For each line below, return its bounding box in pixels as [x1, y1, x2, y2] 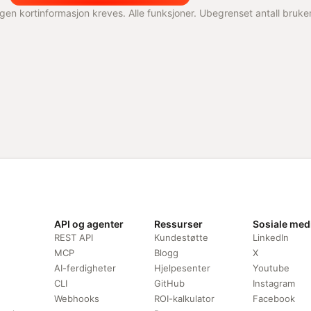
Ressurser [154, 217, 203, 230]
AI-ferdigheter [54, 262, 117, 274]
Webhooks [54, 292, 100, 304]
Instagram [252, 277, 295, 289]
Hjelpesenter [154, 262, 211, 274]
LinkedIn [252, 231, 289, 243]
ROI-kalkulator [154, 292, 215, 304]
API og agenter [54, 217, 124, 230]
